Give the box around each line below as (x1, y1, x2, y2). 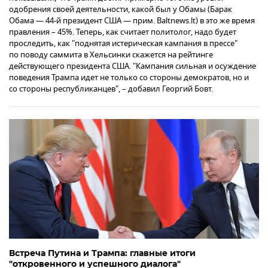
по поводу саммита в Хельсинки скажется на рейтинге (9, 48, 213, 60)
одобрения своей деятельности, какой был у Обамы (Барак (9, 3, 232, 15)
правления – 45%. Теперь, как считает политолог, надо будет (9, 26, 236, 38)
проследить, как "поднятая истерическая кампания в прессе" (9, 37, 237, 49)
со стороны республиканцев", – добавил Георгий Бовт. (9, 83, 213, 95)
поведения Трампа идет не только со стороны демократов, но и (9, 71, 249, 83)
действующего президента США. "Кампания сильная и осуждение (9, 60, 256, 72)
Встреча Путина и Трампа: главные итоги (9, 248, 196, 259)
